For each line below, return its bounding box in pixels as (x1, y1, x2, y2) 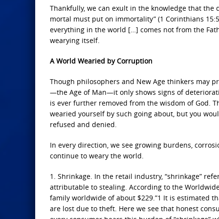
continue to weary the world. (50, 151, 144, 160)
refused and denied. (50, 120, 117, 129)
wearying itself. (50, 36, 100, 45)
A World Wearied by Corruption (50, 56, 153, 66)
